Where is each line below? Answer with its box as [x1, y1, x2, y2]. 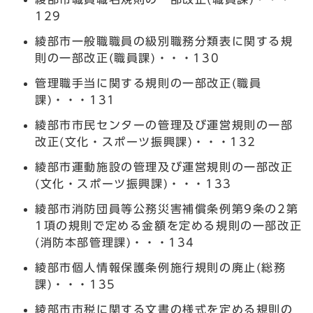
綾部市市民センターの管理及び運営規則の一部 [35, 119, 293, 131]
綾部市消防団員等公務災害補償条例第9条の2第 [35, 203, 299, 214]
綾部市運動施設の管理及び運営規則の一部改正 [35, 161, 293, 173]
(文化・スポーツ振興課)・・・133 [35, 177, 232, 189]
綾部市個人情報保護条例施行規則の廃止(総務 [35, 261, 286, 273]
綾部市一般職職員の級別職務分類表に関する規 [35, 35, 293, 47]
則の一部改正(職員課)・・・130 [35, 52, 220, 64]
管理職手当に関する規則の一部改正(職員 [35, 77, 262, 89]
